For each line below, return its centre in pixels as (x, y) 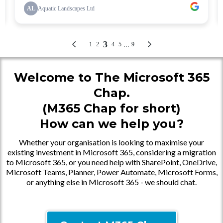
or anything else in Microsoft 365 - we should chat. (111, 182)
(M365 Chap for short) (111, 108)
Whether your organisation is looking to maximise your (111, 142)
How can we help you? (111, 124)
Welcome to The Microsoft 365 (111, 77)
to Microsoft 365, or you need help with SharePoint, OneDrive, (111, 162)
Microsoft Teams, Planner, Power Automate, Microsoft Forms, (111, 172)
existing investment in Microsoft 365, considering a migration (111, 152)
